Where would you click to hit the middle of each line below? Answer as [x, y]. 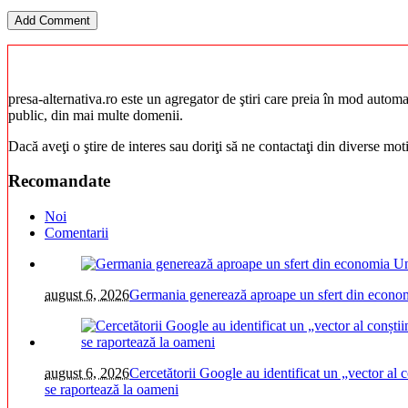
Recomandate [59, 181]
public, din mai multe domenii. [96, 115]
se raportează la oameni [112, 390]
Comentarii [76, 233]
